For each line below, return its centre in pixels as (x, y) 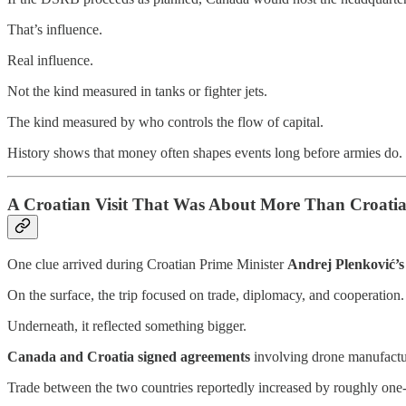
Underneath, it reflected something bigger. (127, 325)
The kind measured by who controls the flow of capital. (165, 122)
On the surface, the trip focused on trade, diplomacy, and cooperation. (206, 295)
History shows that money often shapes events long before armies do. (205, 153)
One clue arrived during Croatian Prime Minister (147, 264)
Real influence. (50, 61)
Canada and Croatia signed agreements (129, 356)
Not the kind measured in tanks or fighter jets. (137, 92)
